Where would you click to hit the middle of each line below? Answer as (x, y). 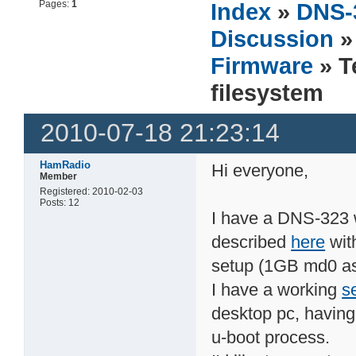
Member (59, 176)
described (252, 242)
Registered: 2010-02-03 (92, 191)
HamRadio (66, 164)
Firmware (262, 65)
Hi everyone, (260, 170)
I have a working (277, 289)
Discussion (273, 38)
